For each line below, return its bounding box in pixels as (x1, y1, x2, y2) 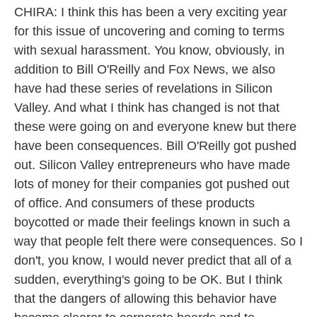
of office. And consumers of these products (14, 196, 255, 210)
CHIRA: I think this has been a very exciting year (14, 5, 287, 19)
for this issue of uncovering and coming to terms (14, 24, 284, 38)
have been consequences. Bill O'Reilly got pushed (14, 139, 296, 153)
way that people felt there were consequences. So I (14, 234, 303, 248)
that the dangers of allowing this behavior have (14, 292, 277, 306)
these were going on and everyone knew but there (14, 120, 296, 134)
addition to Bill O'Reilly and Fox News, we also (14, 62, 275, 76)
